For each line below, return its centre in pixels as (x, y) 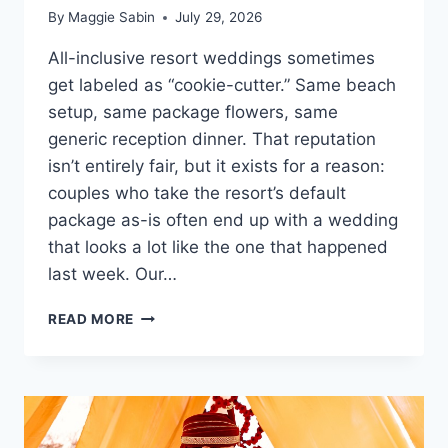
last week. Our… (112, 274)
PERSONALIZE (184, 356)
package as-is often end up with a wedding (223, 220)
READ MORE (91, 319)
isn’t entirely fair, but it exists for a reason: (216, 166)
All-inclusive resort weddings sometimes (211, 58)
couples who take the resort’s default (197, 193)
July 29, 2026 (219, 17)
